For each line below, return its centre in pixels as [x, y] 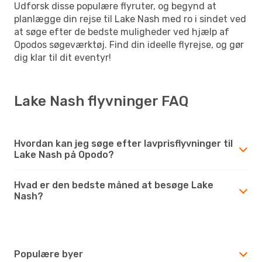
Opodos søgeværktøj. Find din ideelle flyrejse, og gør [129, 44]
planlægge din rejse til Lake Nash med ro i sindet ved [130, 19]
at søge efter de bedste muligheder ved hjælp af [122, 32]
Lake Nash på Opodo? [64, 154]
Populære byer [49, 254]
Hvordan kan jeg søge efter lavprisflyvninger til [123, 143]
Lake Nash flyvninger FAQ [101, 101]
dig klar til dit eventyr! [63, 57]
